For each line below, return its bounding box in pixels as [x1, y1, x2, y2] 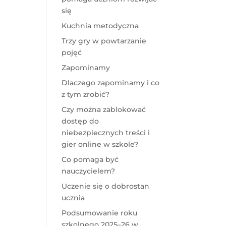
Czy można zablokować [61, 105, 146, 115]
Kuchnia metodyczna [61, 21, 139, 31]
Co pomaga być [61, 155, 119, 164]
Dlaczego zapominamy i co [61, 78, 159, 88]
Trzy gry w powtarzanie [61, 36, 146, 46]
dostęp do [61, 117, 99, 126]
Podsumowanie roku [61, 208, 137, 218]
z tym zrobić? [61, 90, 109, 99]
